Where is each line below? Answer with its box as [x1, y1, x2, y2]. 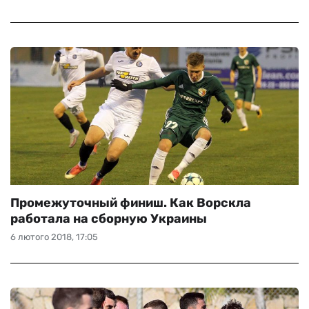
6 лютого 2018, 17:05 [10, 232, 98, 242]
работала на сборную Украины [10, 211, 207, 226]
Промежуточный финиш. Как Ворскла [10, 195, 251, 210]
